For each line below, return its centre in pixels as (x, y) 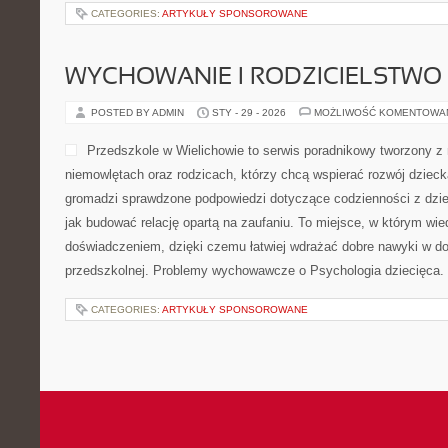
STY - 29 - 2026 (249, 112)
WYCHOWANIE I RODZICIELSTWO (253, 78)
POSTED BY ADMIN (139, 112)
